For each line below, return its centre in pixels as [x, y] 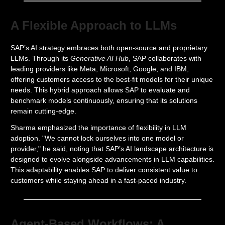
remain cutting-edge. [43, 111]
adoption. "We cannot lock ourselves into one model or [97, 138]
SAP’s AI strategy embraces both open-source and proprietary [109, 48]
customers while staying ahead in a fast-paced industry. [98, 180]
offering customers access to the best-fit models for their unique [112, 79]
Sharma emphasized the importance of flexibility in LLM [98, 128]
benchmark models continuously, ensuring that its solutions [104, 100]
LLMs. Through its [40, 58]
